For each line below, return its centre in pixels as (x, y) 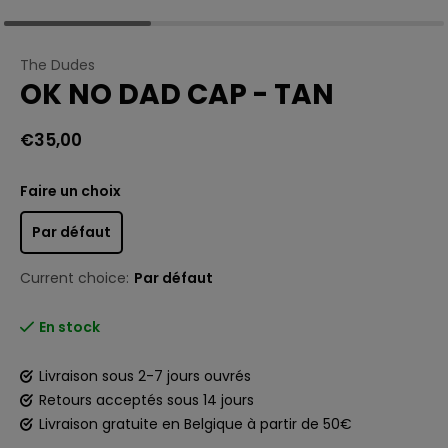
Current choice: (74, 278)
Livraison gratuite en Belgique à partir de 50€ (195, 424)
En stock (69, 327)
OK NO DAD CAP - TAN (177, 94)
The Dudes (57, 65)
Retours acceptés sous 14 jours (146, 400)
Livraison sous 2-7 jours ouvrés (145, 376)
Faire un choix (70, 191)
